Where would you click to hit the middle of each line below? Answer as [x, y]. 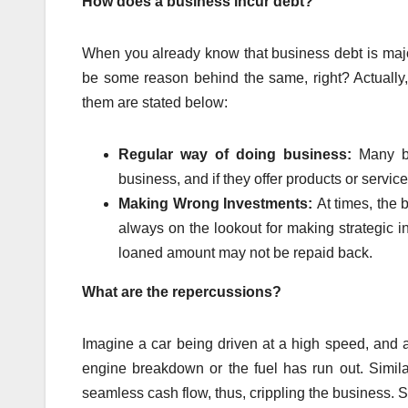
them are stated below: [155, 102]
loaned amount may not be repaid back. [245, 252]
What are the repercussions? [182, 291]
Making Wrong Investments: [218, 203]
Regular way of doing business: [239, 154]
